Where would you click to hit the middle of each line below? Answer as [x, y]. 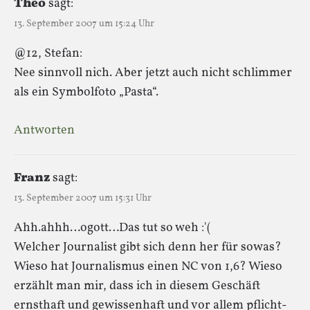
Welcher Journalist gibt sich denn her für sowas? [148, 247]
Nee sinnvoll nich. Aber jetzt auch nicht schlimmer [153, 73]
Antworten [44, 130]
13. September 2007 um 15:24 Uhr [84, 24]
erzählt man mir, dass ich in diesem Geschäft [137, 286]
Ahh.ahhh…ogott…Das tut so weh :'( [112, 228]
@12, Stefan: [48, 53]
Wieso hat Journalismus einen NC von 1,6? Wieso [148, 266]
